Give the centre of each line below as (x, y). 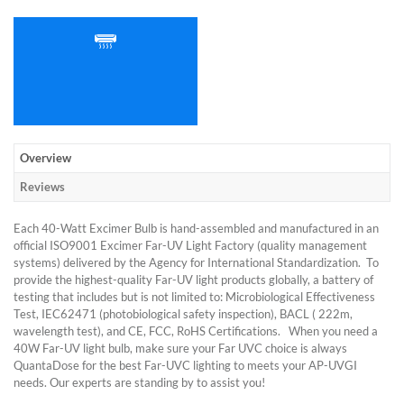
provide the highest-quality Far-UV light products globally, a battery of (193, 279)
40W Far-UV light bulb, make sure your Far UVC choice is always (180, 348)
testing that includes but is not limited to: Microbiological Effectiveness (194, 296)
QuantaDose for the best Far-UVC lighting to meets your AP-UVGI (185, 365)
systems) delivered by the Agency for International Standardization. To (196, 262)
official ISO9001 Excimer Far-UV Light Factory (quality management (190, 245)
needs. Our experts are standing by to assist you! (139, 382)
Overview (46, 157)
